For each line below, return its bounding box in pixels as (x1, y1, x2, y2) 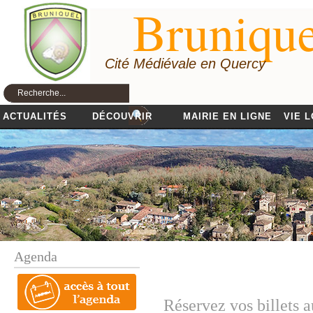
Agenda (14, 249, 57, 264)
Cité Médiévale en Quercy (105, 56, 265, 71)
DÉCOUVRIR (92, 111, 152, 122)
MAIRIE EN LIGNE (182, 111, 272, 122)
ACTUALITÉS (3, 111, 67, 122)
